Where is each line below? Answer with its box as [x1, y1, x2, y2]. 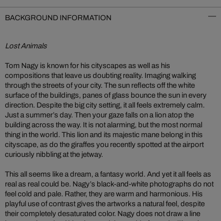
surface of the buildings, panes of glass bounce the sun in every [5, 91, 207, 99]
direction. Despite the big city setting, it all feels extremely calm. [5, 101, 205, 109]
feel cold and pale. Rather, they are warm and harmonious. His [5, 190, 203, 198]
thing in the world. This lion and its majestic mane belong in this [5, 131, 203, 139]
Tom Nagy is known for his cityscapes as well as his [5, 62, 170, 70]
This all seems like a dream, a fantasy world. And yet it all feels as [5, 170, 211, 178]
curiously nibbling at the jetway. [5, 150, 103, 158]
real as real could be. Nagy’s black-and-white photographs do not [5, 180, 214, 188]
